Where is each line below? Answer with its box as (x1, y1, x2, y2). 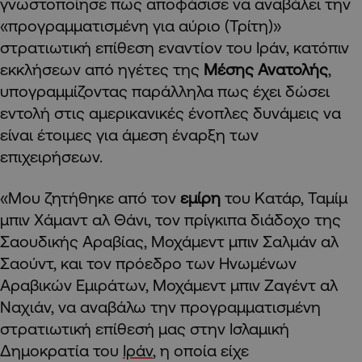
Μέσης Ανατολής (204, 59, 328, 78)
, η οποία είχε (153, 340, 249, 360)
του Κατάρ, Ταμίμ (225, 187, 347, 207)
